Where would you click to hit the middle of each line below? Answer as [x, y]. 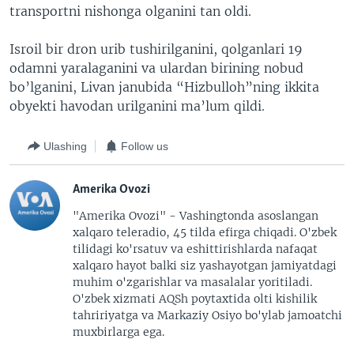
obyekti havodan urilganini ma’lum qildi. [137, 106]
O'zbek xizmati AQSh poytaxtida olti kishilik [195, 299]
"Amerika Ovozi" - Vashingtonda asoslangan [196, 216]
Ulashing [65, 146]
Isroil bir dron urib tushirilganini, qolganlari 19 [156, 49]
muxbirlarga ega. [119, 332]
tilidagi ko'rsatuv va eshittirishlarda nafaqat [195, 249]
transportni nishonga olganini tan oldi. [130, 11]
